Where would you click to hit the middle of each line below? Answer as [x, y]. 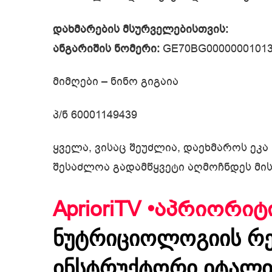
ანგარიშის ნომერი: [106, 48]
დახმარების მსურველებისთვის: [141, 29]
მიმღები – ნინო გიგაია [116, 82]
